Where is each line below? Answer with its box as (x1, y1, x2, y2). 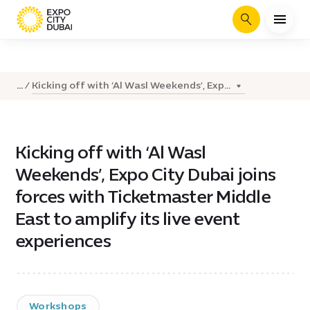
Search (245, 18, 276, 30)
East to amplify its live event (15, 208, 240, 229)
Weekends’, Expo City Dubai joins (15, 164, 275, 185)
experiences (15, 230, 111, 251)
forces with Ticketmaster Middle (15, 186, 271, 207)
